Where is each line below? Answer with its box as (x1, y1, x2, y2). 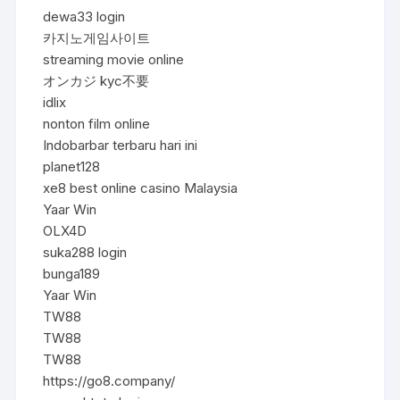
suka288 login (43, 243, 128, 261)
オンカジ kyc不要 (43, 71, 150, 89)
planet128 (43, 157, 101, 175)
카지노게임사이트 (43, 29, 151, 46)
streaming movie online (43, 50, 185, 68)
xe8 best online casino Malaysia (43, 179, 238, 196)
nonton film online (43, 114, 151, 132)
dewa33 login (43, 7, 126, 25)
